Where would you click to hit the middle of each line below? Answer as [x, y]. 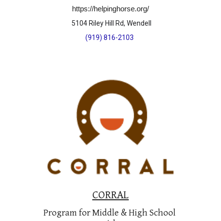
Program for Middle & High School [110, 213]
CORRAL [110, 195]
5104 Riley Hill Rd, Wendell [111, 23]
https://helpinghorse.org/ [110, 8]
